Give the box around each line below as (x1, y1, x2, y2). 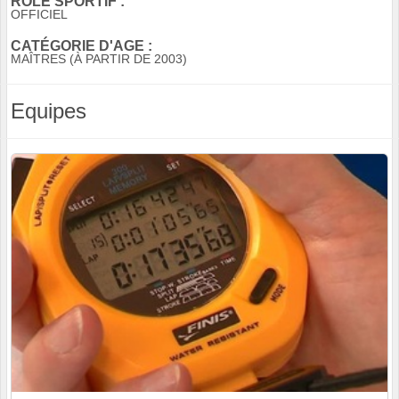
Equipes (11, 99, 86, 124)
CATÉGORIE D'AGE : (11, 38, 152, 54)
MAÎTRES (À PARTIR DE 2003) (11, 52, 187, 67)
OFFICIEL (11, 7, 68, 22)
